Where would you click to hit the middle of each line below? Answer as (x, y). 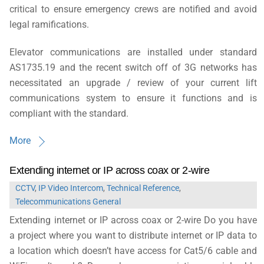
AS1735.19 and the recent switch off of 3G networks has (133, 67)
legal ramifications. (49, 24)
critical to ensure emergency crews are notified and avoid (133, 9)
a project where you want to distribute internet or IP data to (133, 235)
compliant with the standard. (69, 113)
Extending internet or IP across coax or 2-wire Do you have (133, 220)
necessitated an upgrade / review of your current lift (133, 82)
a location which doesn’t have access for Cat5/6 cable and (133, 250)
